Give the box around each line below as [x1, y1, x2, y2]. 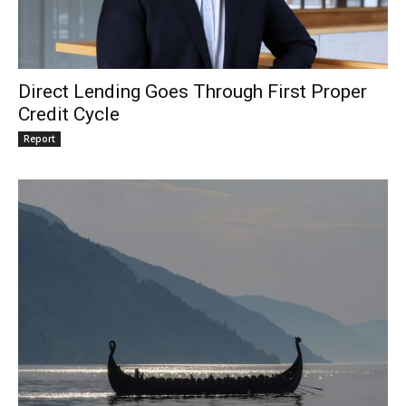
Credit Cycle [18, 103, 124, 126]
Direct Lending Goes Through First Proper [18, 81, 367, 103]
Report [24, 132, 55, 146]
